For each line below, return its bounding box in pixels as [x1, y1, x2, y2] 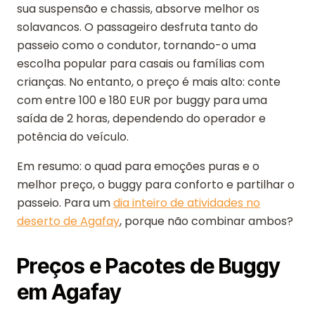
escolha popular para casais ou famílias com [17, 56, 264, 72]
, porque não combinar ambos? [120, 213, 293, 229]
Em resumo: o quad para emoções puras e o [17, 158, 259, 174]
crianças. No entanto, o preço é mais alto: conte [17, 74, 281, 90]
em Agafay [17, 279, 122, 304]
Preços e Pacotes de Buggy [17, 253, 281, 278]
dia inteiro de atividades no [113, 195, 260, 211]
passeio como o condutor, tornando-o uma [17, 37, 256, 53]
